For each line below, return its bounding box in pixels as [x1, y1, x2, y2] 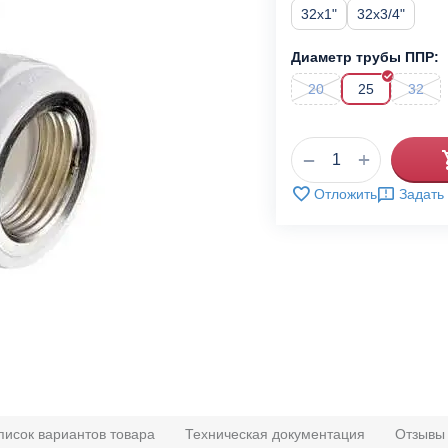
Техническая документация [185, 426, 365, 442]
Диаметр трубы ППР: [291, 49, 439, 65]
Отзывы [395, 426, 445, 442]
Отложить [314, 186, 377, 202]
